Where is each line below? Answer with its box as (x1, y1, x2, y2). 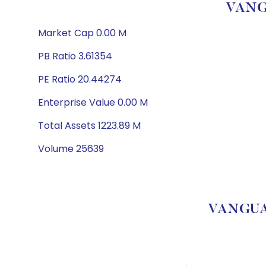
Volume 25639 (38, 142, 104, 156)
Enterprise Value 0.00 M (38, 96, 148, 109)
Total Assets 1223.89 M (38, 119, 141, 132)
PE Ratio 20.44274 (38, 72, 122, 86)
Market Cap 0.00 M (38, 26, 126, 40)
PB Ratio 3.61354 (38, 49, 112, 63)
